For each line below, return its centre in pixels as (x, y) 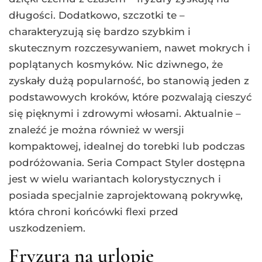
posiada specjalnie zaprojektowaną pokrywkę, (126, 196)
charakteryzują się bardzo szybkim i (100, 32)
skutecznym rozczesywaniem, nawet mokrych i (130, 48)
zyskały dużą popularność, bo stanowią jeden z (129, 81)
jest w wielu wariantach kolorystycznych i (115, 179)
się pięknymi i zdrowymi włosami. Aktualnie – (125, 114)
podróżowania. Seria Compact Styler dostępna (127, 163)
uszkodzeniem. (47, 228)
